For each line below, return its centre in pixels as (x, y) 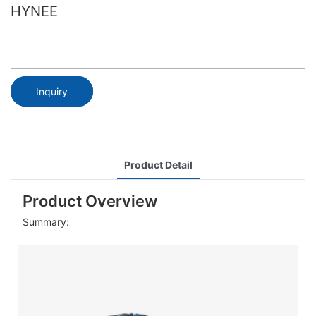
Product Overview (90, 201)
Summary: (45, 222)
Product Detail (158, 164)
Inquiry (52, 91)
